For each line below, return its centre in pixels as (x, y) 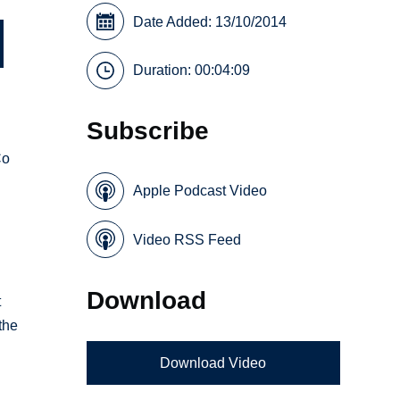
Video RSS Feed (187, 239)
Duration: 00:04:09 (192, 71)
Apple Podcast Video (200, 191)
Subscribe (148, 131)
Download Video (213, 363)
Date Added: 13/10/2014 (210, 21)
